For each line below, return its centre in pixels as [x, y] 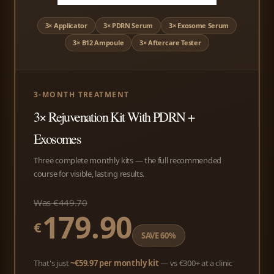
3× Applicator [66, 25]
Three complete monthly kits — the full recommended [128, 160]
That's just [52, 263]
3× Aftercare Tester [170, 42]
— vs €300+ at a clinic [195, 263]
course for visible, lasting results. [89, 173]
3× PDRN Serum [128, 25]
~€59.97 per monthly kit [115, 263]
